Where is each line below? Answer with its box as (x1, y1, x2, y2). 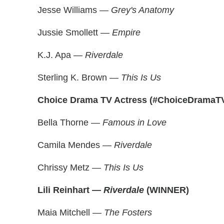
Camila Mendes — (37, 140, 114, 150)
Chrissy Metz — (37, 162, 103, 172)
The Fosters (104, 207, 152, 217)
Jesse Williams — (37, 5, 111, 15)
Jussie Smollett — (37, 27, 112, 37)
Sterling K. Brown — (37, 72, 121, 82)
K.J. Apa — (37, 50, 85, 60)
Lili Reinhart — (37, 185, 103, 195)
